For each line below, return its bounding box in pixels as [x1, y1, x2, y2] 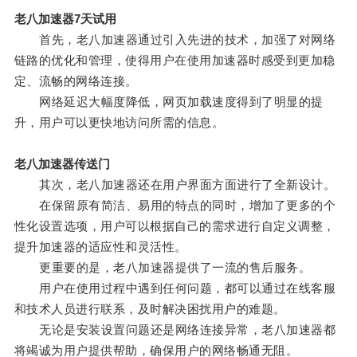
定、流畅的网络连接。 [14, 74, 138, 88]
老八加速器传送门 [14, 157, 110, 171]
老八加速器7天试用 [14, 12, 116, 26]
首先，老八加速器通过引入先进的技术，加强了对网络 [14, 33, 336, 47]
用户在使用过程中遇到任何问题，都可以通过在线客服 [14, 281, 336, 296]
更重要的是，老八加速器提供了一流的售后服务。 [14, 261, 312, 275]
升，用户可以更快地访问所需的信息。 [14, 116, 225, 130]
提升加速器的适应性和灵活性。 [14, 240, 187, 254]
